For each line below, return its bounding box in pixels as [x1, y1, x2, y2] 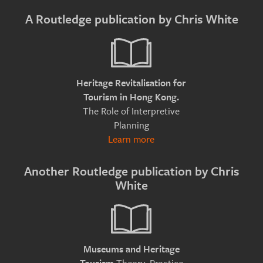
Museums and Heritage [83, 243, 180, 255]
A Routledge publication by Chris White [25, 11, 238, 27]
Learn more [108, 133, 155, 146]
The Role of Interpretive [83, 104, 180, 117]
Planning [113, 119, 149, 131]
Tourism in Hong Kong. [83, 91, 180, 103]
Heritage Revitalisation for [76, 77, 187, 89]
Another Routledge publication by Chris [24, 163, 239, 179]
